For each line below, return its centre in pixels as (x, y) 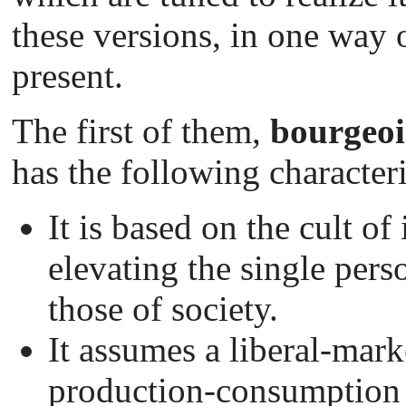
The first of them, (141, 131)
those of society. (163, 309)
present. (68, 76)
